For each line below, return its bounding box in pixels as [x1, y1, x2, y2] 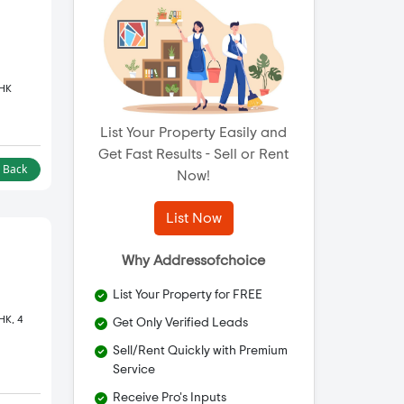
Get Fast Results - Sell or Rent [98, 147, 289, 162]
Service [112, 363, 155, 377]
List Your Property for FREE [112, 289, 262, 302]
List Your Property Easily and [100, 125, 288, 141]
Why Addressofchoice [122, 253, 266, 269]
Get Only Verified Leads [112, 317, 248, 330]
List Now [165, 211, 222, 226]
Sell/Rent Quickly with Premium [112, 344, 288, 358]
